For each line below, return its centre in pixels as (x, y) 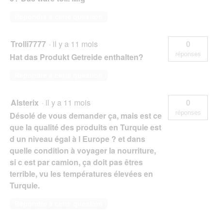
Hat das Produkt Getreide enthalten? (77, 57)
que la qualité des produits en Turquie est (85, 127)
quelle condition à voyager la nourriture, (83, 151)
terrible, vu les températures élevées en (81, 174)
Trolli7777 (28, 44)
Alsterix (25, 103)
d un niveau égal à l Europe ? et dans (77, 139)
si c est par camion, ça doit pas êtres (76, 162)
